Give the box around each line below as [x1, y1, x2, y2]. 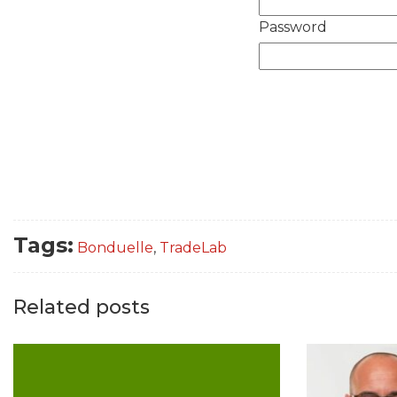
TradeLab [160, 239, 227, 257]
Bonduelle [77, 239, 153, 257]
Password [258, 18, 327, 35]
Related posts [13, 295, 150, 320]
